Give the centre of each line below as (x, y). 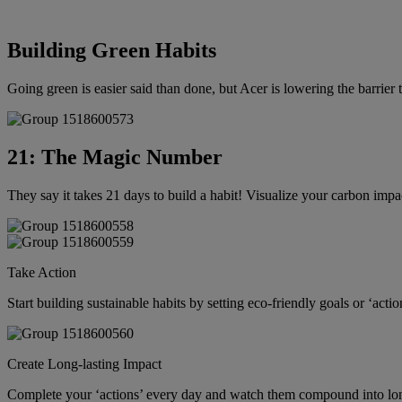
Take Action (42, 272)
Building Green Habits (112, 50)
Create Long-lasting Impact (84, 363)
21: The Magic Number (115, 157)
